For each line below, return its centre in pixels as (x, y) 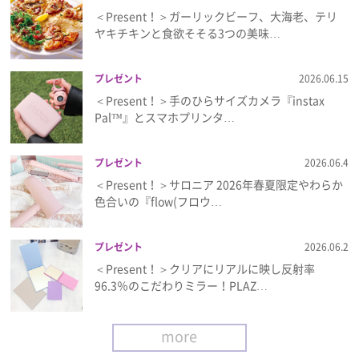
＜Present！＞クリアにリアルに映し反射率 (205, 268)
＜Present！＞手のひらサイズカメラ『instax (210, 100)
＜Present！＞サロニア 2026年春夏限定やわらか (219, 184)
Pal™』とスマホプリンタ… (165, 117)
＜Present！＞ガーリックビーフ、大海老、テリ (216, 16)
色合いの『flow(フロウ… (159, 201)
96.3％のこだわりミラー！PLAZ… (182, 285)
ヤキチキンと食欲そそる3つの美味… (188, 32)
